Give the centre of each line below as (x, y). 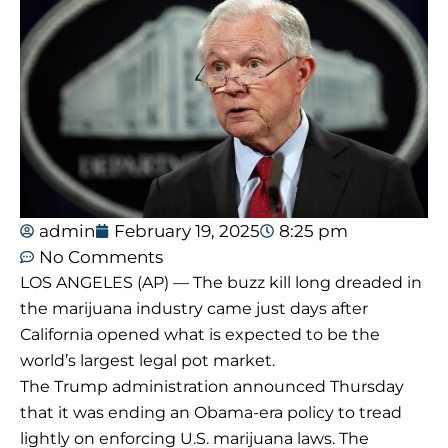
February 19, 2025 (187, 231)
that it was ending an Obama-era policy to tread (211, 413)
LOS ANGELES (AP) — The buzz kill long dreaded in (221, 283)
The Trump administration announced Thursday (212, 387)
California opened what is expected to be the (200, 335)
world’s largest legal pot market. (147, 361)
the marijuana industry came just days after (194, 309)
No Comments (101, 257)
